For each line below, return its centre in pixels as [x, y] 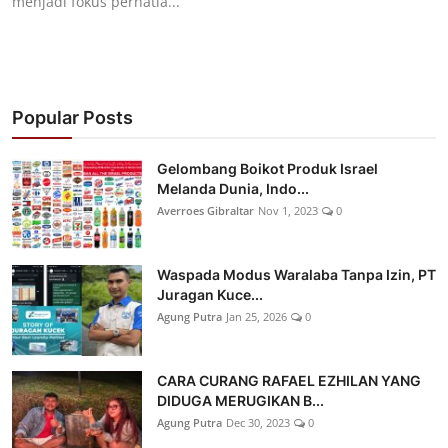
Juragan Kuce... [210, 295]
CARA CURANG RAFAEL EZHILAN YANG [289, 381]
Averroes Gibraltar [205, 211]
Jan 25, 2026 [256, 317]
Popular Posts [72, 118]
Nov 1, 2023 [288, 211]
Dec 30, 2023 [258, 423]
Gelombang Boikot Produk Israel [267, 169]
